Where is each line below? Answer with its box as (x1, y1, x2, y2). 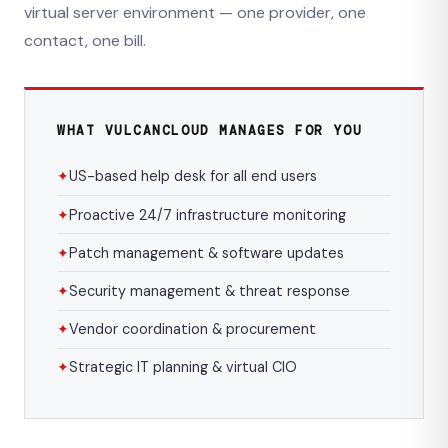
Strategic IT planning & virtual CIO (69, 358, 297, 377)
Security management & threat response (69, 282, 350, 301)
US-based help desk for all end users (69, 167, 317, 186)
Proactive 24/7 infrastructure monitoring (69, 205, 346, 224)
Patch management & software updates (69, 243, 344, 262)
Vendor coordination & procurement (69, 320, 316, 339)
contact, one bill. (24, 29, 146, 51)
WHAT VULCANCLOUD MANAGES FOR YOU (57, 121, 363, 139)
